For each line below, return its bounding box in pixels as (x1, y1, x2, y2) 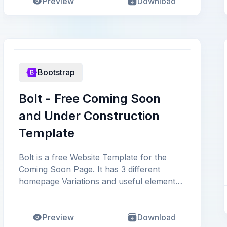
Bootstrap (37, 67, 75, 78)
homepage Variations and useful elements (19, 176, 179, 186)
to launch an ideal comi (19, 188, 108, 199)
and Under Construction (19, 108, 160, 123)
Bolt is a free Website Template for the (19, 152, 167, 162)
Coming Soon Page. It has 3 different (19, 164, 160, 174)
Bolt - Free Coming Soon (19, 91, 161, 106)
